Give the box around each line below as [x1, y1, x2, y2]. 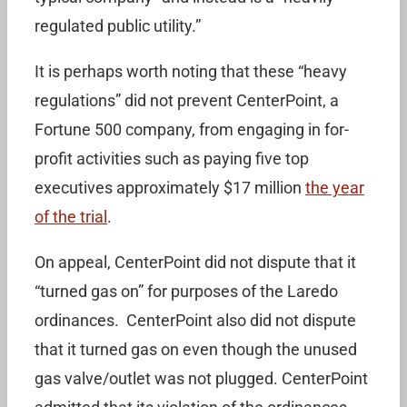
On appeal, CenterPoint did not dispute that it [35, 253, 356, 272]
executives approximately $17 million [35, 178, 305, 197]
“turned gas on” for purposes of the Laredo [35, 282, 338, 301]
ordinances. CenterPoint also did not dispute [35, 311, 356, 330]
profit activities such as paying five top [35, 149, 309, 168]
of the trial [35, 207, 107, 226]
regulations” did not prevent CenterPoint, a [35, 91, 339, 110]
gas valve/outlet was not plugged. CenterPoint [35, 369, 368, 388]
